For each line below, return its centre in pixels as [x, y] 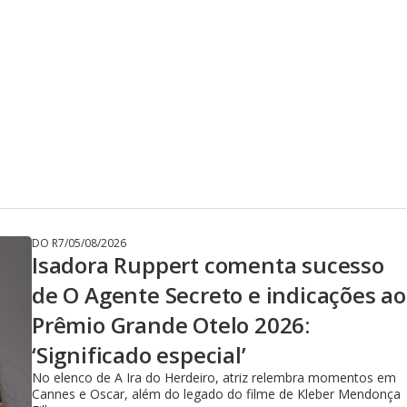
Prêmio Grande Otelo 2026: [171, 325]
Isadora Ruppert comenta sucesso [208, 265]
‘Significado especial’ [139, 355]
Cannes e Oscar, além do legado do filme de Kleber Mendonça [216, 394]
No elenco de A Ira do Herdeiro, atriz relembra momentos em [214, 377]
